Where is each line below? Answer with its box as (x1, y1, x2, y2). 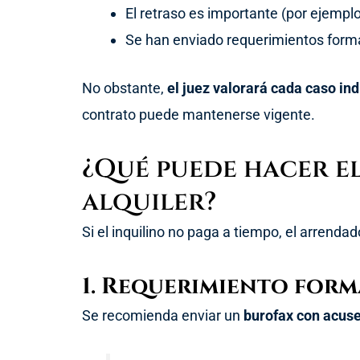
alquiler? (82, 185, 216, 220)
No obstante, (82, 79, 167, 96)
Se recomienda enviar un (82, 306, 243, 324)
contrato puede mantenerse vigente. (82, 105, 315, 123)
